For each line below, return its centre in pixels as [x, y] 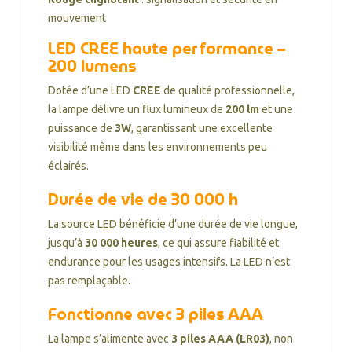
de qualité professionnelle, [228, 90]
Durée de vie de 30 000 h [143, 200]
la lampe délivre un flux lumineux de [137, 109]
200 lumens [92, 66]
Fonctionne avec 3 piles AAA [156, 314]
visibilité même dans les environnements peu [158, 147]
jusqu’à [66, 243]
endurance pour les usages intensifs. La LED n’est [169, 262]
